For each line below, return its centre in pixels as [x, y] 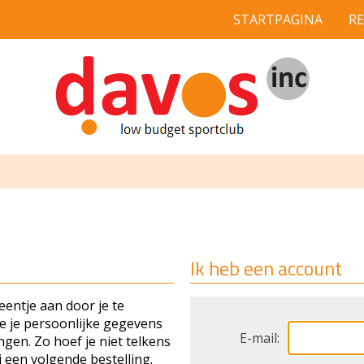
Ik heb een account [266, 268]
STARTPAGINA [278, 19]
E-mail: [259, 338]
